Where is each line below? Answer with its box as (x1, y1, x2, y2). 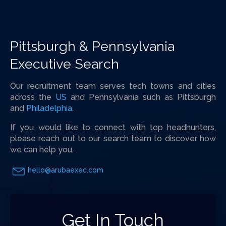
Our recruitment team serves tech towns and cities (10, 81, 216, 91)
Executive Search (10, 56, 119, 72)
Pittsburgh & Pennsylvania (10, 38, 175, 54)
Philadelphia (26, 103, 72, 113)
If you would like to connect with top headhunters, (10, 122, 216, 132)
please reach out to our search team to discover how (10, 133, 216, 143)
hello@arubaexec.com (28, 166, 103, 175)
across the (10, 92, 55, 102)
